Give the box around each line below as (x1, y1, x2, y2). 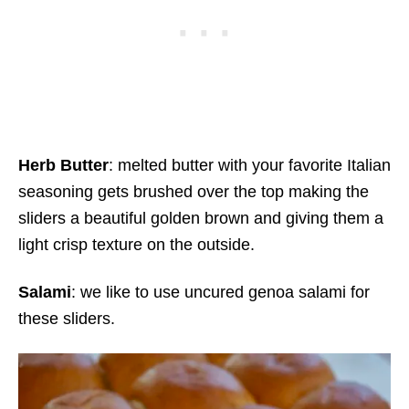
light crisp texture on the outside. (18, 236, 255, 254)
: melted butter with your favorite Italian (109, 156, 391, 174)
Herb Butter (18, 156, 109, 174)
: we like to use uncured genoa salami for (71, 283, 370, 301)
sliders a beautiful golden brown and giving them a (18, 209, 383, 227)
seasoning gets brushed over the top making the (18, 183, 369, 201)
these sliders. (18, 309, 115, 328)
